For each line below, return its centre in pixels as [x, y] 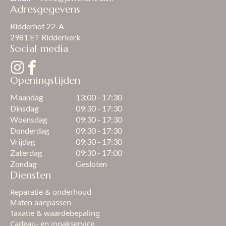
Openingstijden [45, 81]
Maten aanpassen [41, 203]
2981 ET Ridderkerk [45, 37]
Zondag [23, 164]
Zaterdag [26, 153]
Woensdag [31, 120]
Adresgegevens [45, 10]
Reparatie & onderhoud [51, 192]
